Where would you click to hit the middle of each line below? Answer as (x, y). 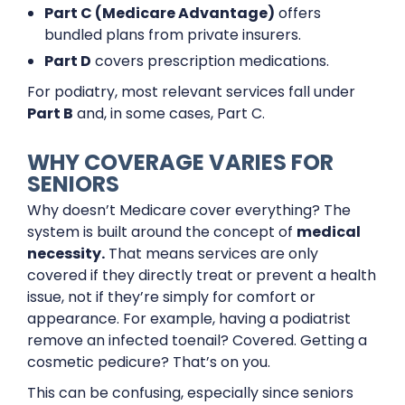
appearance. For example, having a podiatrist (189, 319)
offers (298, 13)
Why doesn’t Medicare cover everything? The (189, 210)
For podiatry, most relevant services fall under (191, 92)
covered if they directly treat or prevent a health (202, 275)
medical (329, 232)
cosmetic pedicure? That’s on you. (149, 362)
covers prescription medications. (211, 61)
